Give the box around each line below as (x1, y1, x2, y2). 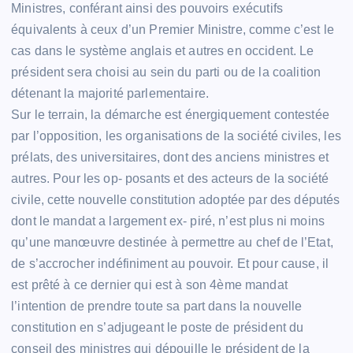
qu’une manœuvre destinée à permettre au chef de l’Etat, (11, 235, 333, 249)
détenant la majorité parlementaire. (11, 86, 210, 100)
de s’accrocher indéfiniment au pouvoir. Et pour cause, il (11, 256, 329, 270)
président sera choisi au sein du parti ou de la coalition (11, 65, 321, 79)
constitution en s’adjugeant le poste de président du (11, 320, 304, 334)
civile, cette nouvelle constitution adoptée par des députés (11, 192, 340, 206)
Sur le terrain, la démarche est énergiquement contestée (11, 107, 329, 121)
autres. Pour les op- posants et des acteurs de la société (11, 171, 329, 185)
